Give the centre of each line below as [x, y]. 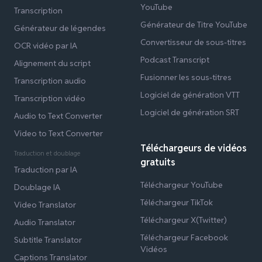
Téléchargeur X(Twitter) [184, 220]
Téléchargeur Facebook [184, 238]
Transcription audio [50, 81]
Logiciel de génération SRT [190, 113]
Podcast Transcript [175, 60]
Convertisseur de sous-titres [193, 42]
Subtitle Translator [48, 240]
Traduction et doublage [47, 154]
